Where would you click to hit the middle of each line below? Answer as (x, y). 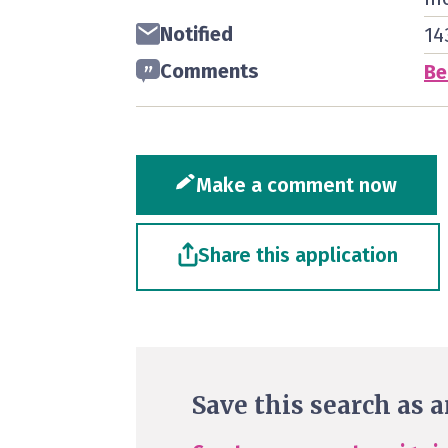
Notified (196, 34)
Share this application (298, 255)
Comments (209, 71)
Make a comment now (296, 185)
